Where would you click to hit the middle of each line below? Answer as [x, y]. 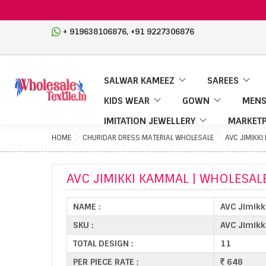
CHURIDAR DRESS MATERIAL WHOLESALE [148, 138]
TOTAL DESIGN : [103, 243]
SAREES [223, 81]
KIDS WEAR [127, 101]
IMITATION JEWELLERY [150, 121]
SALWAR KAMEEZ [139, 81]
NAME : [87, 207]
